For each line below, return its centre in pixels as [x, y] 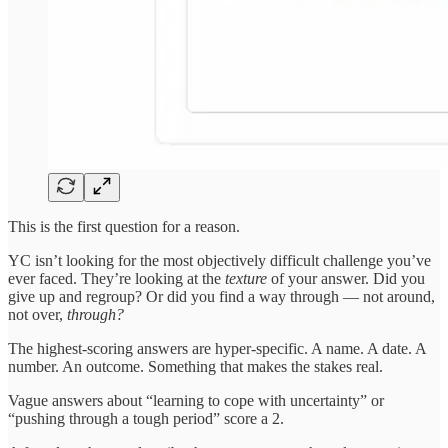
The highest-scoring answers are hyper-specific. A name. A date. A [217, 348]
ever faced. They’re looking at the [116, 278]
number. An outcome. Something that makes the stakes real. [195, 366]
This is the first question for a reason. [124, 226]
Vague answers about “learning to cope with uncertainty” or [196, 400]
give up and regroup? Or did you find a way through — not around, [221, 296]
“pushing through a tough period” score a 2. [146, 418]
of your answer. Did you [346, 278]
